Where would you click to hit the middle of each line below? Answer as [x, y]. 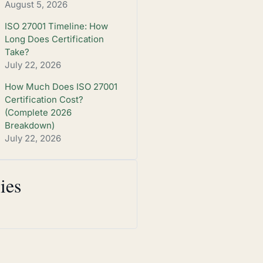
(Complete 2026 [38, 112]
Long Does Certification [54, 39]
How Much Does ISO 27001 [61, 86]
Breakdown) [29, 125]
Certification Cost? [44, 99]
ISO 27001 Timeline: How [56, 26]
